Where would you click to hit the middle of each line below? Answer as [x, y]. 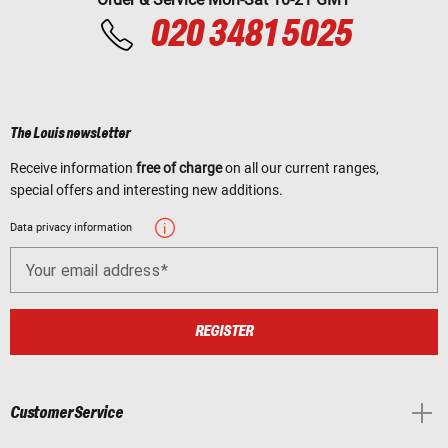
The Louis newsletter [70, 134]
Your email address [93, 270]
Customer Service [66, 412]
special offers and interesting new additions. [146, 190]
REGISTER [224, 331]
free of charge [179, 168]
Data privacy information [71, 228]
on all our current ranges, [300, 168]
